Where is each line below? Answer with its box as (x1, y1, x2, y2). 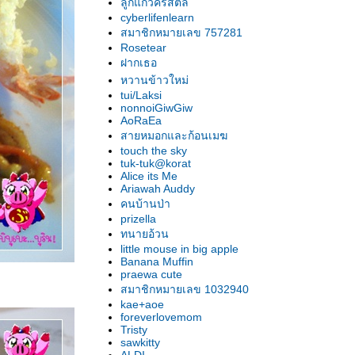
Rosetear (120, 41, 166, 54)
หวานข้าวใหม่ (120, 74, 189, 86)
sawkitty (120, 336, 160, 349)
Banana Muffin (120, 255, 193, 268)
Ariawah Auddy (120, 182, 195, 195)
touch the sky (120, 144, 187, 157)
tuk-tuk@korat (120, 157, 191, 170)
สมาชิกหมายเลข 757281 (120, 26, 242, 39)
